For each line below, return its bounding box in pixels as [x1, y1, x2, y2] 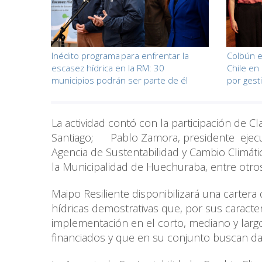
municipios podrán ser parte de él [51, 74, 188, 87]
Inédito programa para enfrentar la [51, 50, 189, 62]
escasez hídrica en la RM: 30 [51, 62, 164, 74]
